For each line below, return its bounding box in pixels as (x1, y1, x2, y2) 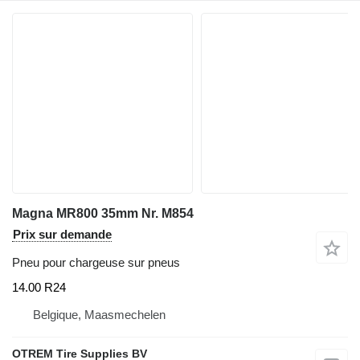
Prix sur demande (13, 227, 112, 241)
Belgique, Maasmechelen (33, 308, 166, 322)
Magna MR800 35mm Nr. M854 (12, 206, 194, 220)
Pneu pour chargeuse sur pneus (12, 255, 180, 269)
